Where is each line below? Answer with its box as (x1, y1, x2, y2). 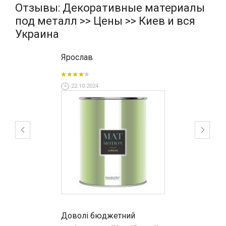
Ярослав (61, 52, 93, 63)
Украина (15, 28, 59, 41)
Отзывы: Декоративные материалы (15, 2, 205, 15)
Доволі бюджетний (61, 211, 136, 221)
